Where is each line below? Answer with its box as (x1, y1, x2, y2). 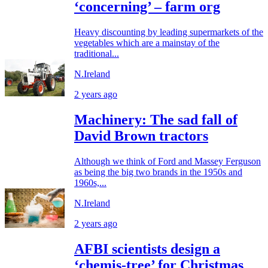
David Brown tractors (74, 127, 208, 144)
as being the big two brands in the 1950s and (74, 166, 242, 177)
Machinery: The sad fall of (74, 111, 237, 127)
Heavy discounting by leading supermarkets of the (74, 27, 263, 37)
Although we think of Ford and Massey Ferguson (74, 156, 261, 166)
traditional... (74, 48, 119, 59)
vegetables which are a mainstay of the (74, 38, 220, 48)
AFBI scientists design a (74, 240, 220, 257)
